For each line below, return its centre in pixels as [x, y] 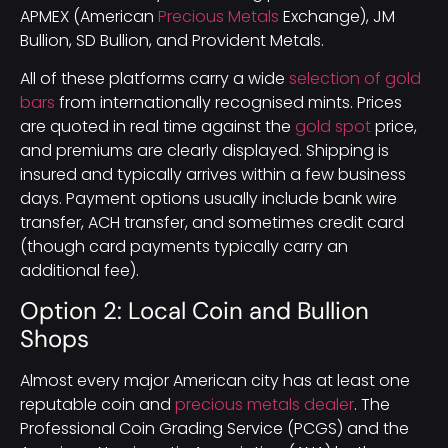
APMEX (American [89, 16]
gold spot [333, 126]
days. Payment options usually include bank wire [208, 198]
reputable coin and [97, 405]
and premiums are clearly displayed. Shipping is [204, 150]
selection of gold [355, 78]
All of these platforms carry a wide [154, 78]
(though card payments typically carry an [184, 246]
